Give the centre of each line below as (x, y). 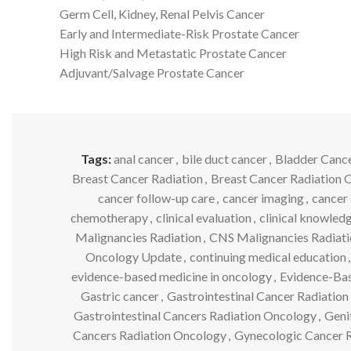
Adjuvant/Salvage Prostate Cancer (152, 72)
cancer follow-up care (156, 197)
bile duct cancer (224, 158)
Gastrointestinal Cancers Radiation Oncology (195, 315)
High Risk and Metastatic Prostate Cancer (173, 52)
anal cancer (144, 158)
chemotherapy (109, 217)
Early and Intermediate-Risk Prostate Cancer (179, 33)
